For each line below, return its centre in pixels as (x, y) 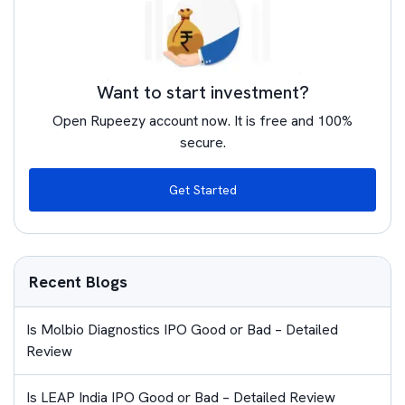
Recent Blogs (78, 282)
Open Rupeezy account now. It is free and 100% (202, 121)
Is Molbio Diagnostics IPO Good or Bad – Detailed (182, 330)
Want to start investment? (202, 93)
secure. (202, 143)
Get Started (202, 190)
